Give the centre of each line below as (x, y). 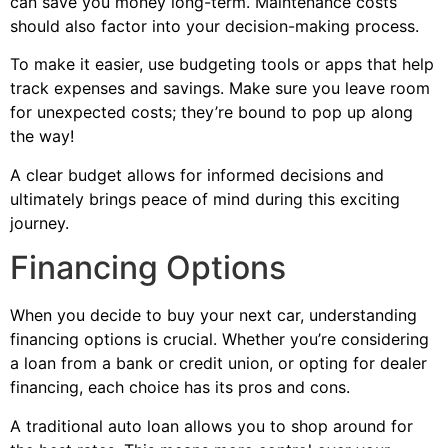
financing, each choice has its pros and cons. (180, 387)
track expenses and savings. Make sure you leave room (220, 88)
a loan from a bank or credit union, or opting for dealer (218, 363)
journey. (39, 222)
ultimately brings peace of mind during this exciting (205, 198)
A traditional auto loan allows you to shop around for (211, 425)
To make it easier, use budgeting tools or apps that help (222, 64)
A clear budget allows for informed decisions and (197, 174)
